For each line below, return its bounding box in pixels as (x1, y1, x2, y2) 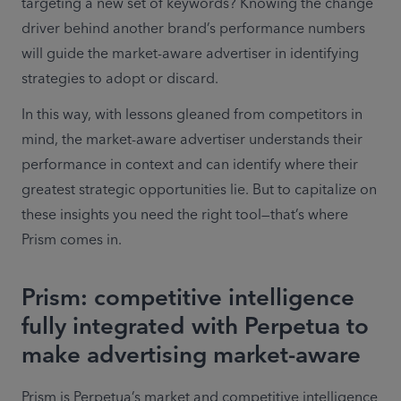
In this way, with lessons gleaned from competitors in (21, 102, 363, 128)
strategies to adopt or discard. (21, 66, 218, 92)
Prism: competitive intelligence (21, 277, 354, 319)
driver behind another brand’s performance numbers (21, 16, 365, 42)
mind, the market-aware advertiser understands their (21, 127, 363, 153)
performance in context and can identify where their (21, 152, 358, 178)
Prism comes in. (21, 227, 122, 253)
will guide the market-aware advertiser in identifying (21, 41, 359, 67)
